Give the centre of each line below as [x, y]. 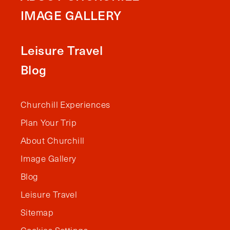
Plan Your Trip [49, 122]
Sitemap [37, 212]
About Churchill [53, 140]
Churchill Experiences [65, 104]
